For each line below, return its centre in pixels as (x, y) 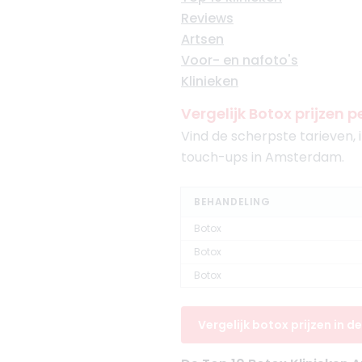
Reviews (207, 18)
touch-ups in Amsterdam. (263, 157)
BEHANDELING (232, 202)
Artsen (202, 39)
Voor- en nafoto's (240, 60)
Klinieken (210, 81)
